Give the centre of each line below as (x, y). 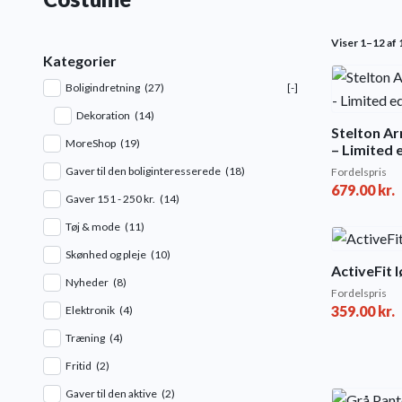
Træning (85, 338)
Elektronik (90, 310)
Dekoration (103, 116)
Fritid (79, 366)
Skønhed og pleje (106, 255)
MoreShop (91, 144)
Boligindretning (103, 88)
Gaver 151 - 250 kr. (110, 199)
